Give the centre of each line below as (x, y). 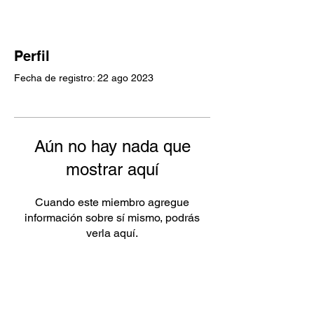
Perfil (32, 56)
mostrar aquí (112, 169)
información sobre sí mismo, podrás (112, 217)
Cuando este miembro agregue (112, 202)
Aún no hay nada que (112, 146)
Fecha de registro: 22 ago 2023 (84, 77)
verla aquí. (112, 233)
